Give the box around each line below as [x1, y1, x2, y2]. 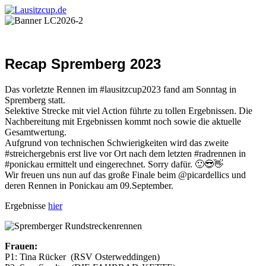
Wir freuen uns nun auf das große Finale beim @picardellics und [5, 169, 246, 180]
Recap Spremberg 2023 [5, 55, 161, 72]
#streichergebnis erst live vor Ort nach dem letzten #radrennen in [5, 148, 246, 159]
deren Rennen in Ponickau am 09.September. [5, 180, 173, 191]
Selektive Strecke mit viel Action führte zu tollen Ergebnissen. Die [5, 105, 252, 116]
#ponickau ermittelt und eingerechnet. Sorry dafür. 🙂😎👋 [5, 159, 223, 169]
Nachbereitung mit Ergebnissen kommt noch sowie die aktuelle [5, 116, 241, 126]
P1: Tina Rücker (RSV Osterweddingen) [5, 251, 160, 262]
